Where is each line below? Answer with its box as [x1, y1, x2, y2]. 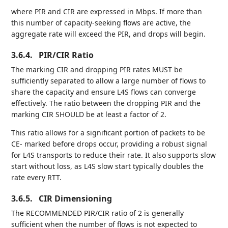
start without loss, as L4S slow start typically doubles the [11, 161, 204, 171]
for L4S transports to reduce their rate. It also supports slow [11, 150, 216, 160]
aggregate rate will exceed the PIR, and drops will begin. [11, 28, 206, 39]
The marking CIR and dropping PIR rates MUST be [11, 64, 183, 74]
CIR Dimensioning [39, 192, 112, 204]
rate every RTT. [11, 172, 62, 182]
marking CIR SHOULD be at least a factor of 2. [11, 109, 167, 119]
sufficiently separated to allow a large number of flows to [11, 75, 206, 85]
